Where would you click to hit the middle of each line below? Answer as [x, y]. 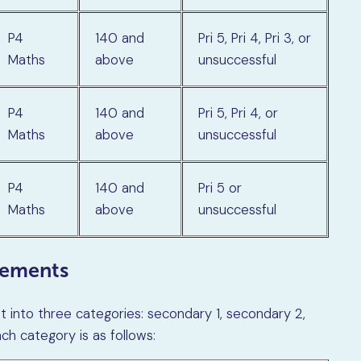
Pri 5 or [220, 187]
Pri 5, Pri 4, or [239, 112]
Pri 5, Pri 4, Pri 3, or [255, 37]
